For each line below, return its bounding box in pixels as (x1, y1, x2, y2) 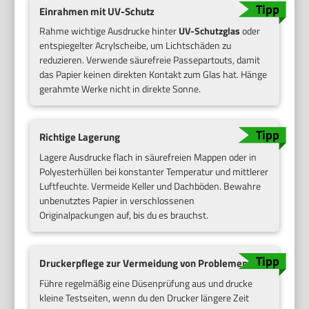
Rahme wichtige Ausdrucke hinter (39, 23, 179, 39)
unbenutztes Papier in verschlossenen (39, 193, 195, 208)
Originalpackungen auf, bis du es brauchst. (39, 208, 209, 222)
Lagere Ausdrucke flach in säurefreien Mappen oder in (39, 150, 257, 164)
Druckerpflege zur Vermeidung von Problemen (39, 255, 248, 271)
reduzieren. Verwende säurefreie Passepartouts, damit (39, 52, 261, 68)
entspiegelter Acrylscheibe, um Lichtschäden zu (39, 38, 232, 53)
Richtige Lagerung (39, 129, 121, 146)
